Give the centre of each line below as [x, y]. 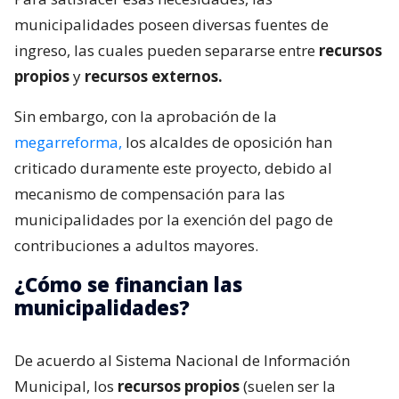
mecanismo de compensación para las [150, 193]
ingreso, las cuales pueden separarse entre [167, 50]
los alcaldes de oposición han [227, 142]
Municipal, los [66, 386]
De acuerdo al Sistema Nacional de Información [182, 360]
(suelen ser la [288, 386]
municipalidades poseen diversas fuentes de [171, 24]
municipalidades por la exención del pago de [174, 219]
